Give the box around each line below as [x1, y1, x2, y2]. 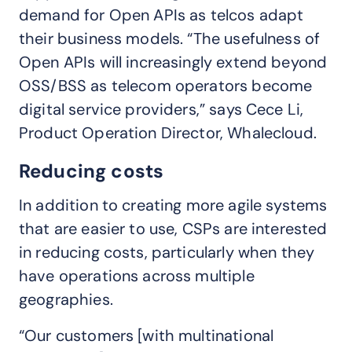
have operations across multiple [19, 266, 255, 286]
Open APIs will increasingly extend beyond [19, 52, 328, 72]
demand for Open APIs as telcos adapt [19, 5, 304, 25]
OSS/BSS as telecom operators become [19, 75, 313, 96]
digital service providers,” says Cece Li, [19, 99, 304, 119]
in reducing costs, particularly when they [19, 242, 315, 262]
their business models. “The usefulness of [19, 28, 321, 49]
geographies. [19, 289, 113, 310]
